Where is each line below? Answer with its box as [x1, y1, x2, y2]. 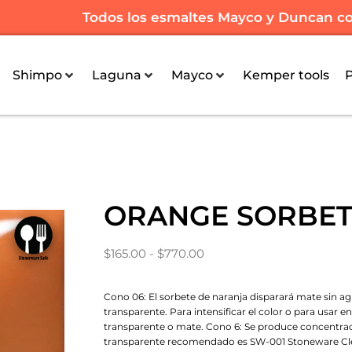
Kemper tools [243, 67, 330, 82]
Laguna [92, 67, 142, 82]
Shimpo [13, 67, 63, 82]
